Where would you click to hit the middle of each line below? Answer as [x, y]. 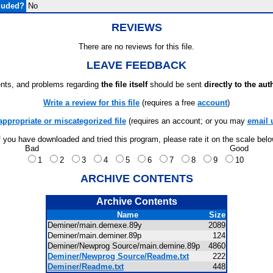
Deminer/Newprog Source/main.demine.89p [127, 246]
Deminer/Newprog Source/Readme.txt [118, 256]
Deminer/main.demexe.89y [98, 225]
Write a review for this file [91, 103]
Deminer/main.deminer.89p [98, 236]
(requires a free [168, 103]
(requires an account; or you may [186, 121]
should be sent [176, 84]
